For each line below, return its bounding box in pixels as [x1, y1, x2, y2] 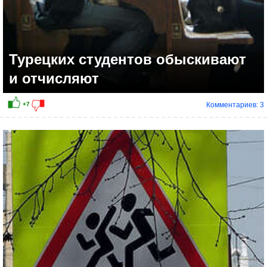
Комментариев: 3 [206, 101, 264, 110]
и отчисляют [9, 70, 99, 87]
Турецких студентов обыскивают [9, 51, 246, 68]
